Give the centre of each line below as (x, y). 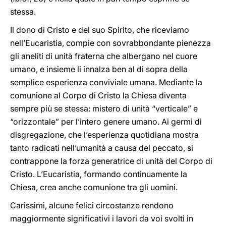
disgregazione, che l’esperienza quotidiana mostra (104, 135)
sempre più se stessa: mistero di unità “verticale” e (104, 108)
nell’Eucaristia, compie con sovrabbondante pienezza (110, 43)
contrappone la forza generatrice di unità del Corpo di (111, 161)
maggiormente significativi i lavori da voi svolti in (102, 218)
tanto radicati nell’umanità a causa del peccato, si (102, 148)
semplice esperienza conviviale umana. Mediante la (106, 82)
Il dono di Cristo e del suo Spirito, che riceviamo (100, 30)
